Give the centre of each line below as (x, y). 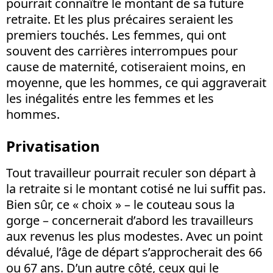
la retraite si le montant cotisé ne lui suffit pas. (136, 188)
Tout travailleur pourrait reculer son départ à (131, 172)
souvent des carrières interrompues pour (122, 51)
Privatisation (53, 146)
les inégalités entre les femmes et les (110, 98)
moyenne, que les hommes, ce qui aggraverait (136, 82)
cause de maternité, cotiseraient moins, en (126, 66)
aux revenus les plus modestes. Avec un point (134, 236)
